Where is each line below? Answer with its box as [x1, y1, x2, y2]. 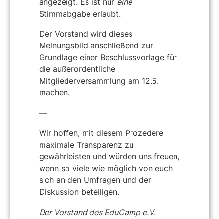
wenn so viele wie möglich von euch [39, 163, 173, 174]
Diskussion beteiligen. [39, 187, 119, 197]
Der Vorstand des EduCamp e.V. [39, 207, 155, 217]
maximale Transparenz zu [39, 140, 133, 150]
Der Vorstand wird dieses [39, 29, 132, 39]
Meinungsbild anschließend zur [39, 41, 153, 51]
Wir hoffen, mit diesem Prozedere [39, 128, 163, 138]
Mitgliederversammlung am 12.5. [39, 76, 159, 86]
